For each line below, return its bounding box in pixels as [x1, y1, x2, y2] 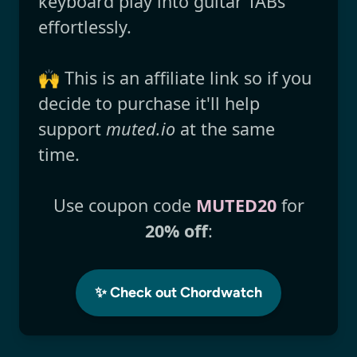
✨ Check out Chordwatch [95, 283, 262, 301]
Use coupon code [53, 193, 196, 217]
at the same [175, 116, 275, 140]
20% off [144, 218, 208, 242]
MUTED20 [195, 193, 277, 217]
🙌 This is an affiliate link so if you [38, 65, 312, 89]
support [38, 116, 106, 140]
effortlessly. [38, 14, 131, 38]
